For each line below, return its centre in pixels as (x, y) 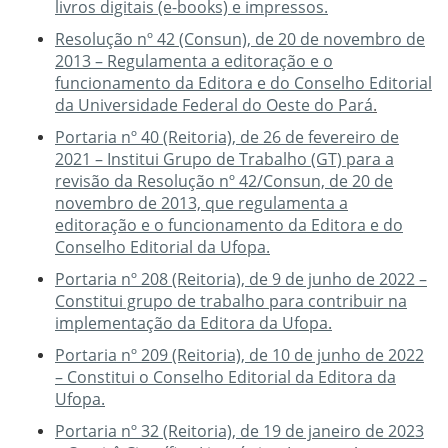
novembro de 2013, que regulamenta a (201, 203)
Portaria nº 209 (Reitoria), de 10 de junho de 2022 (239, 355)
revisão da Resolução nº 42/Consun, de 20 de (224, 181)
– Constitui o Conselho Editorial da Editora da (225, 377)
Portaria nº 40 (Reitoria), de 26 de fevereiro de (227, 137)
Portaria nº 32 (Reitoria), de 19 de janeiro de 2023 (239, 431)
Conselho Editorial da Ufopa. (162, 247)
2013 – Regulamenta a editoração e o (194, 61)
